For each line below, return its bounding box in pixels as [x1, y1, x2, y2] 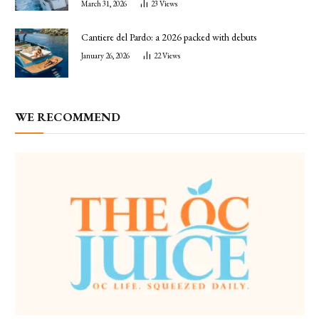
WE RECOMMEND [15, 108, 120, 125]
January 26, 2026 [81, 51, 130, 61]
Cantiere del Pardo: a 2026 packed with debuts [81, 31, 256, 44]
